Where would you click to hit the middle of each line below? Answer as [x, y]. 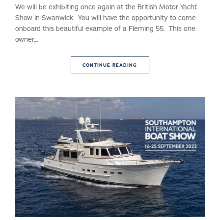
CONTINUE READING [110, 66]
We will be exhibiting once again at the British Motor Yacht [106, 7]
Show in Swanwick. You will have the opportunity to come [106, 18]
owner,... [27, 40]
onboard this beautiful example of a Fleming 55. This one [106, 29]
